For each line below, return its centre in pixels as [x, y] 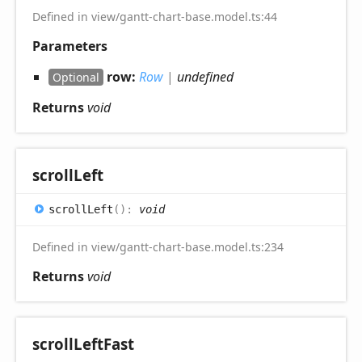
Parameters [70, 46]
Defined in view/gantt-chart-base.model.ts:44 [155, 17]
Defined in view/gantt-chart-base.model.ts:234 [158, 247]
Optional [76, 78]
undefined [205, 77]
